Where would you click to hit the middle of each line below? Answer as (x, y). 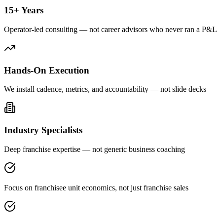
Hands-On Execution (47, 70)
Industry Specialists (43, 130)
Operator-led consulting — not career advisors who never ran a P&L (110, 29)
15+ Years (24, 10)
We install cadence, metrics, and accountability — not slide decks (105, 89)
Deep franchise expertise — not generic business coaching (94, 149)
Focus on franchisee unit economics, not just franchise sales (96, 187)
